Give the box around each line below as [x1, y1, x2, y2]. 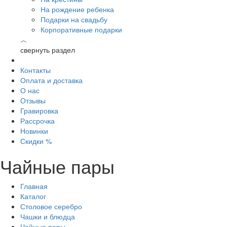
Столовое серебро [20, 201, 82, 211]
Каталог [20, 191, 46, 201]
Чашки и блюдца [20, 211, 75, 221]
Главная [20, 181, 48, 191]
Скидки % [20, 136, 52, 146]
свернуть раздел [20, 45, 75, 55]
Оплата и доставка [20, 75, 83, 85]
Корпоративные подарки [41, 24, 122, 34]
